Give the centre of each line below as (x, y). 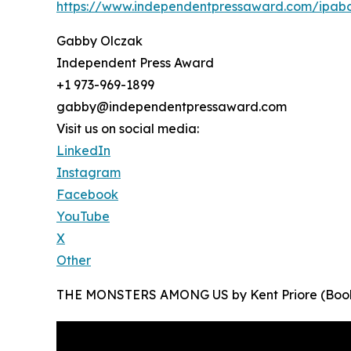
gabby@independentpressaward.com (172, 107)
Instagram (89, 173)
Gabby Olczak (100, 41)
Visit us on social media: (128, 129)
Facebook (87, 195)
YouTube (83, 217)
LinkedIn (83, 151)
